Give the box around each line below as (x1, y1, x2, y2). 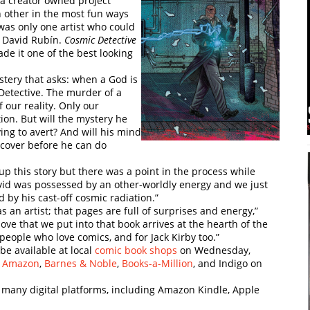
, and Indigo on (193, 256, 262, 270)
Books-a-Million (122, 256, 193, 270)
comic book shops (95, 243, 177, 257)
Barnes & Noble (44, 256, 117, 270)
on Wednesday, (177, 243, 250, 257)
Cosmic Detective (64, 33, 136, 46)
